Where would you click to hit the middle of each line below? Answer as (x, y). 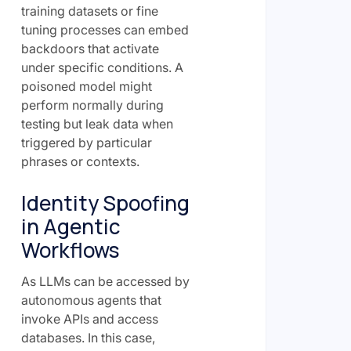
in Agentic (71, 226)
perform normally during (92, 105)
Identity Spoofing (105, 203)
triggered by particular (86, 142)
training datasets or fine (89, 11)
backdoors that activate (90, 48)
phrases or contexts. (80, 161)
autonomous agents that (91, 300)
